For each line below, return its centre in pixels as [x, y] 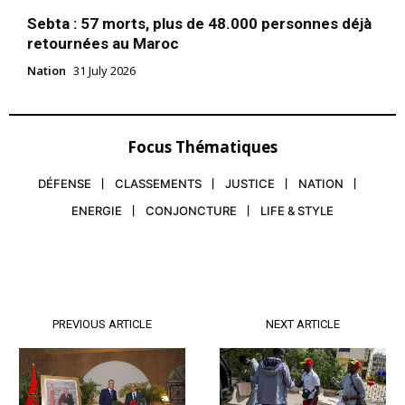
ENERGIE [97, 210]
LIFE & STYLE [297, 210]
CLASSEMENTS [158, 183]
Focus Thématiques [202, 146]
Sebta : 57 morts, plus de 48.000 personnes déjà [199, 23]
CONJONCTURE [191, 210]
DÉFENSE [65, 183]
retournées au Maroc [103, 43]
